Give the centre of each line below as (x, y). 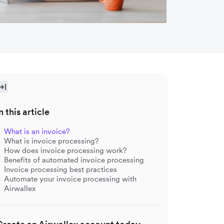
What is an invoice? (37, 131)
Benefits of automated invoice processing (74, 159)
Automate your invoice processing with (70, 178)
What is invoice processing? (51, 140)
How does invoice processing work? (65, 150)
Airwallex (20, 188)
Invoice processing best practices (60, 169)
